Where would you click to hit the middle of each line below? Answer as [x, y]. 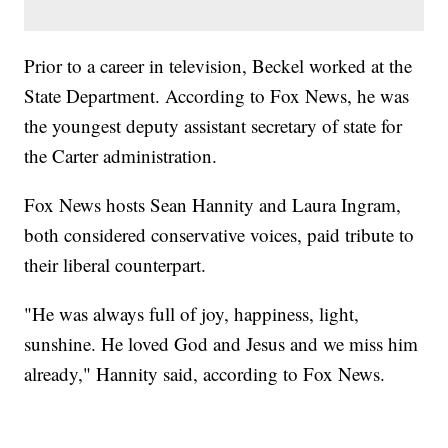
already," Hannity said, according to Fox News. [205, 374]
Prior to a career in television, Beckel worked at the [218, 66]
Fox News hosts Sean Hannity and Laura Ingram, [213, 205]
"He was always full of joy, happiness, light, [192, 314]
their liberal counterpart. [115, 265]
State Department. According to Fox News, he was [217, 96]
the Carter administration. [121, 156]
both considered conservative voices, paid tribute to [219, 235]
